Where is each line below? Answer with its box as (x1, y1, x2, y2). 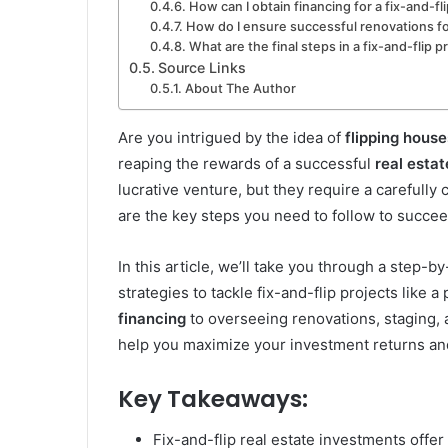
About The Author (184, 81, 296, 97)
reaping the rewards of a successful (118, 154, 375, 174)
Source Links (157, 59, 246, 77)
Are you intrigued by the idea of (118, 128, 345, 148)
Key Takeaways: (118, 383, 308, 416)
